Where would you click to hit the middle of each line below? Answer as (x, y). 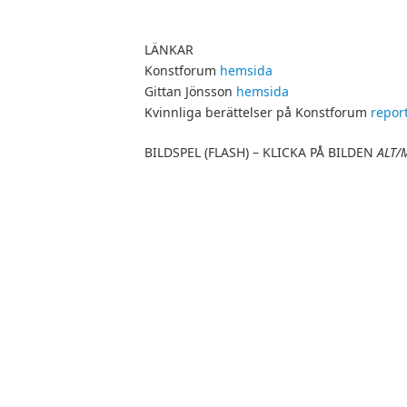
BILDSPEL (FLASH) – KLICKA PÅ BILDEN (261, 153)
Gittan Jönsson (190, 92)
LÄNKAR (169, 50)
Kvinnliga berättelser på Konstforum (258, 113)
